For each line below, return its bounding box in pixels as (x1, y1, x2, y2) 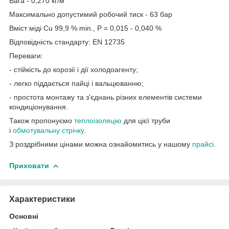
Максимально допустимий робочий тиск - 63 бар (9, 10, 172, 18)
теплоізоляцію (74, 116, 122, 125)
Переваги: (9, 51, 43, 60)
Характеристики (9, 194, 75, 203)
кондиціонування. (9, 102, 68, 111)
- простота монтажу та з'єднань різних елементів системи (9, 93, 202, 101)
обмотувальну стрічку (13, 126, 84, 134)
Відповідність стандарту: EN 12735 (9, 37, 125, 46)
